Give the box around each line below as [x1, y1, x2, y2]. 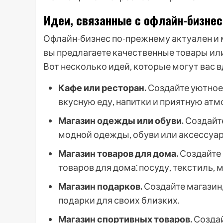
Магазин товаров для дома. [58, 148, 178, 159]
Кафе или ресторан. [58, 82, 146, 93]
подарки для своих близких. [58, 195, 180, 206]
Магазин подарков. [58, 181, 142, 192]
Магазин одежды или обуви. [58, 115, 184, 126]
